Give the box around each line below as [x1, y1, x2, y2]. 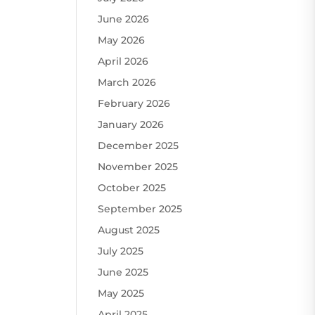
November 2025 [98, 160, 179, 173]
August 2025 [98, 223, 160, 236]
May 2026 [98, 33, 146, 46]
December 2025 [98, 139, 179, 152]
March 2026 [98, 75, 157, 89]
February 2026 [98, 96, 171, 110]
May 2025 [98, 286, 145, 300]
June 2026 [98, 12, 150, 25]
